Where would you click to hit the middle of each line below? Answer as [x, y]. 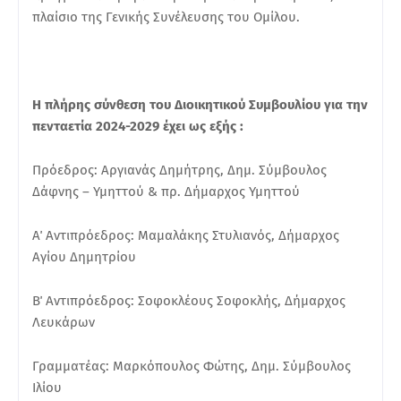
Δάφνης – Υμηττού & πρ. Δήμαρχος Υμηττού [166, 191]
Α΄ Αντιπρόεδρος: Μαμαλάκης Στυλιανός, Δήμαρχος [186, 235]
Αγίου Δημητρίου [84, 256]
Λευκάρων [73, 322]
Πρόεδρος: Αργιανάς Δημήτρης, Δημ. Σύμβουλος [179, 170]
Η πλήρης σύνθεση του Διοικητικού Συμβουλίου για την [200, 104]
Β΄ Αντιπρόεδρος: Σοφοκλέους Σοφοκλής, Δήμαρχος [189, 300]
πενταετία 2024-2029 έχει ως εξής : [138, 126]
